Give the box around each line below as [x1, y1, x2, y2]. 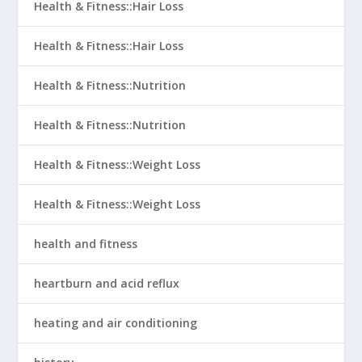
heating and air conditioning [34, 315, 198, 330]
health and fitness [34, 236, 138, 251]
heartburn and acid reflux [34, 276, 180, 291]
